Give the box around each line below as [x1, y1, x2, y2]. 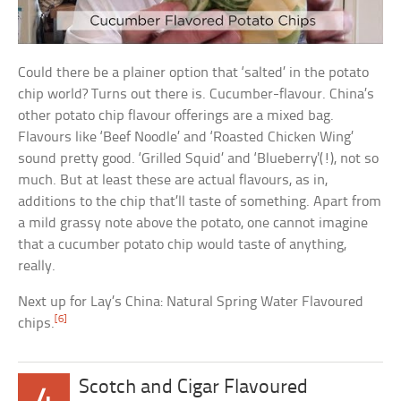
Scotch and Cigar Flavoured [79, 378, 309, 399]
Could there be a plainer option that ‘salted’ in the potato [18, 65, 370, 81]
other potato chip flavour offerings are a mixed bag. [18, 108, 335, 124]
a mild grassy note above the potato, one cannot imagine [18, 216, 369, 232]
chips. [18, 316, 55, 332]
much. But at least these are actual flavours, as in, [18, 173, 328, 189]
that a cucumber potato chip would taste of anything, [18, 237, 347, 253]
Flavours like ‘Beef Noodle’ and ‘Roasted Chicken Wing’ [18, 130, 354, 146]
